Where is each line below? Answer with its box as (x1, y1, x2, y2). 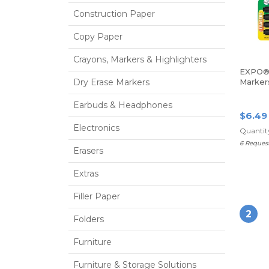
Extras (73, 168, 98, 179)
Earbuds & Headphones (73, 100, 172, 110)
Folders (73, 214, 104, 225)
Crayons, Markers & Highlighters (73, 54, 207, 65)
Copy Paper (73, 31, 122, 42)
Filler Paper (73, 191, 120, 202)
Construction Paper (73, 8, 155, 19)
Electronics (73, 122, 119, 133)
